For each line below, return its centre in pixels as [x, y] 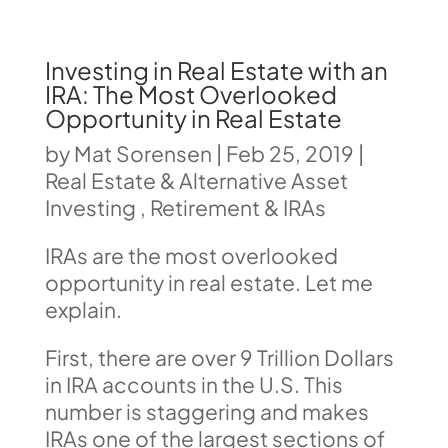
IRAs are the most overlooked [191, 255]
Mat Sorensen [142, 153]
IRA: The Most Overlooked [190, 94]
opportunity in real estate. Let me [208, 282]
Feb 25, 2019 [289, 153]
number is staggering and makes [206, 411]
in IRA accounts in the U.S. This [193, 384]
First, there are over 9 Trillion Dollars [219, 357]
